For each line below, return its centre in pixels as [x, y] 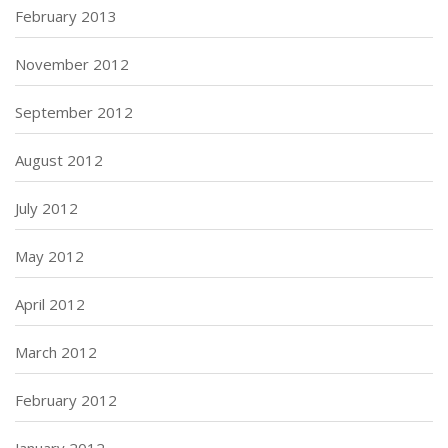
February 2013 [66, 15]
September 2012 [74, 111]
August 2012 [59, 159]
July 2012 [46, 207]
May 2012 [49, 255]
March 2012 [56, 351]
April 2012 [50, 303]
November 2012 [72, 63]
